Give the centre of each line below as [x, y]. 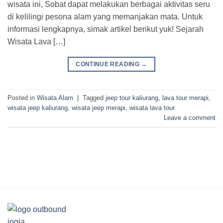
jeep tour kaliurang [132, 98]
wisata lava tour [152, 108]
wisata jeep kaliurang [38, 108]
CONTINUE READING [109, 64]
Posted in [22, 98]
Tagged [94, 98]
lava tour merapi [185, 98]
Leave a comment [190, 118]
